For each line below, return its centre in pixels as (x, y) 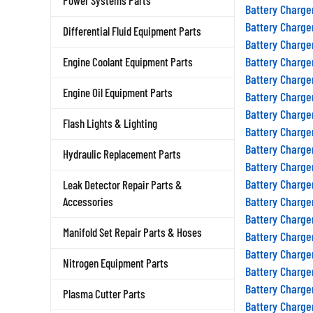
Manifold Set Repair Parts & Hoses (132, 232)
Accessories (88, 201)
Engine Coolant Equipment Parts (128, 61)
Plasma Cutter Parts (104, 293)
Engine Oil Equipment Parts (118, 92)
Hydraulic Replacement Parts (122, 154)
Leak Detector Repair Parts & (123, 184)
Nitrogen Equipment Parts (116, 263)
